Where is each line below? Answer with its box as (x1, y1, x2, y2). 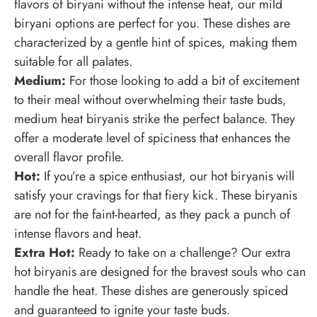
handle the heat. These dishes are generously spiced (14, 282, 288, 301)
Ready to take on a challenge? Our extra (75, 243, 291, 263)
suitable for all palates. (14, 52, 132, 71)
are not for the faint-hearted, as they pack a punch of (14, 205, 290, 224)
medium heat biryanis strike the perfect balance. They (14, 110, 295, 129)
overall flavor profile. (14, 148, 124, 167)
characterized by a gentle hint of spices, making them (14, 33, 297, 52)
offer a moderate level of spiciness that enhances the (14, 129, 290, 148)
